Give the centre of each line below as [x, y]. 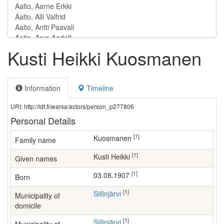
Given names [36, 158]
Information [41, 88]
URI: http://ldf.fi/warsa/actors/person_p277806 [72, 106]
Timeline [99, 88]
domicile [28, 205]
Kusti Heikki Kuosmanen [104, 58]
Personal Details [43, 120]
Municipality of [37, 195]
